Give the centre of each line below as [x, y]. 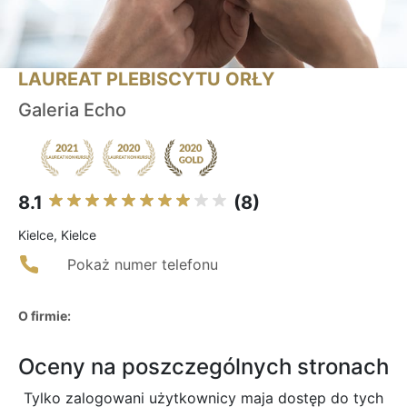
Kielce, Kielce [57, 235]
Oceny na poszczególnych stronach [203, 367]
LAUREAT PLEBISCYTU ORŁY [146, 79]
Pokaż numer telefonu [143, 265]
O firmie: [45, 316]
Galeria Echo [72, 110]
